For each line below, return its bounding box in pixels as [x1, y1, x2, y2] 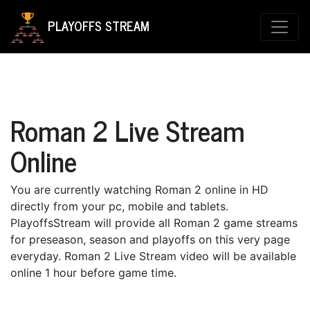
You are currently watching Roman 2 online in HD [10, 183, 268, 197]
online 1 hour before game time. [10, 266, 176, 280]
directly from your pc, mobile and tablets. [10, 199, 228, 213]
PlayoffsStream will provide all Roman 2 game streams [10, 216, 298, 230]
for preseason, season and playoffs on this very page [10, 232, 290, 246]
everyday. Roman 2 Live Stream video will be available [10, 249, 296, 263]
